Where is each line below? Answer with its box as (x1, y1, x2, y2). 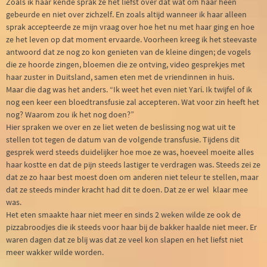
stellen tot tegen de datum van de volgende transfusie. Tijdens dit (6, 134, 240, 145)
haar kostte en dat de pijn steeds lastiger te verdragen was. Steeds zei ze (6, 159, 260, 170)
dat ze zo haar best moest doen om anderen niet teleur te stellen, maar (6, 172, 259, 183)
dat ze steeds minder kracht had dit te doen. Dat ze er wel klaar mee (6, 184, 248, 195)
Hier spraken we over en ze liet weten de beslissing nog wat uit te (6, 122, 235, 133)
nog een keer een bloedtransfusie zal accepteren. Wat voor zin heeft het (6, 97, 259, 108)
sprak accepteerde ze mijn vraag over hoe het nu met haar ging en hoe (6, 21, 254, 33)
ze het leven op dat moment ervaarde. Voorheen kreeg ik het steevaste (6, 34, 257, 45)
